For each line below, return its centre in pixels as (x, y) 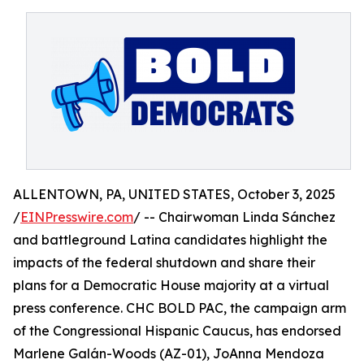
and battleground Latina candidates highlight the (170, 240)
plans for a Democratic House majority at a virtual (171, 285)
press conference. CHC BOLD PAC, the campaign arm (180, 308)
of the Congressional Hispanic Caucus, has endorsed (177, 331)
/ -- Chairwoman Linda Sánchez (234, 217)
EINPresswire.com (77, 217)
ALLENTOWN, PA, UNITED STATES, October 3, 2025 (174, 194)
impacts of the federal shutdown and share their (164, 262)
